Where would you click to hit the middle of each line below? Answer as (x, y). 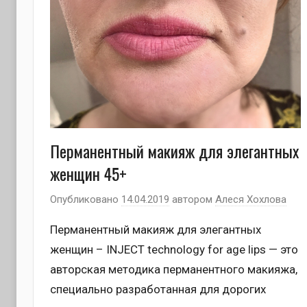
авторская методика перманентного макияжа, (174, 269)
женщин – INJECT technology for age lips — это (174, 249)
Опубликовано (86, 199)
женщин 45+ (88, 174)
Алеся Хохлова (251, 199)
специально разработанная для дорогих (158, 289)
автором (192, 199)
